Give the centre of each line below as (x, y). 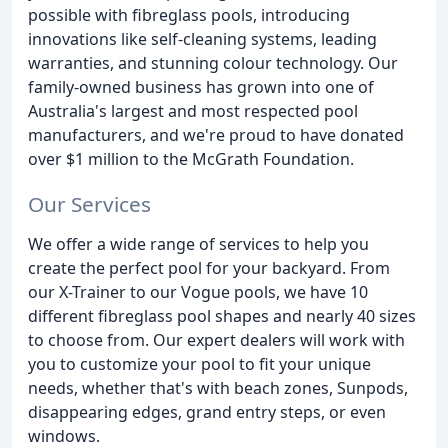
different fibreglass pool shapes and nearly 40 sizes (222, 315)
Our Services (89, 203)
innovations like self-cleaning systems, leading (202, 39)
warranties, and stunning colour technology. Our (213, 63)
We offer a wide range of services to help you (198, 243)
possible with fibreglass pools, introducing (189, 15)
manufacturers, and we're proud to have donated (216, 135)
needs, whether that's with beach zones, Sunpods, (218, 387)
